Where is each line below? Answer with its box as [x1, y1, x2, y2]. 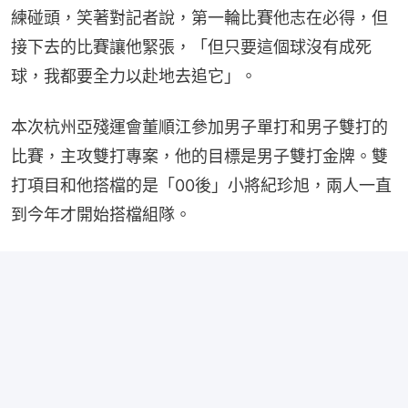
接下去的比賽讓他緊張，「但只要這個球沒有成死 [11, 37, 372, 57]
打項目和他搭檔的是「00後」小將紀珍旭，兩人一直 [11, 176, 392, 196]
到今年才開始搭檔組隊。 [11, 205, 191, 225]
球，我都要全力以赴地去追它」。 [11, 66, 257, 87]
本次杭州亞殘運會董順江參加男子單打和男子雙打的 [11, 117, 388, 138]
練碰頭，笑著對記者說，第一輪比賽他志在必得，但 [11, 8, 388, 28]
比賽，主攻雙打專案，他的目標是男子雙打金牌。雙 [11, 147, 388, 167]
